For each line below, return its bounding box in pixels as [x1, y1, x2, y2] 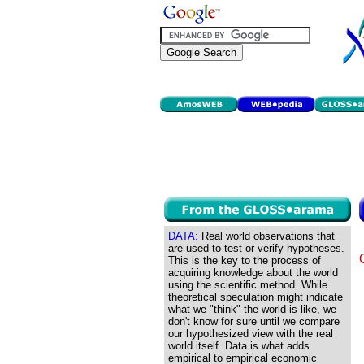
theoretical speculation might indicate [168, 291, 343, 303]
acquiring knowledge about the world [168, 266, 338, 279]
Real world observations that [198, 230, 335, 242]
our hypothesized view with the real [168, 327, 333, 340]
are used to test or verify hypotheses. [168, 242, 344, 254]
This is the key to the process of [168, 254, 321, 266]
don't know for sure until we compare [168, 315, 340, 327]
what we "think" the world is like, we [168, 303, 336, 315]
